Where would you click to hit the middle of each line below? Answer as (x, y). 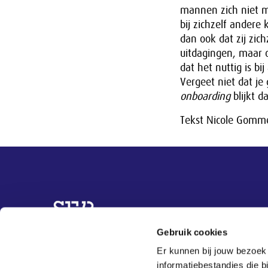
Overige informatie (80, 209)
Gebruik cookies (192, 232)
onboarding (205, 96)
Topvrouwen (43, 249)
